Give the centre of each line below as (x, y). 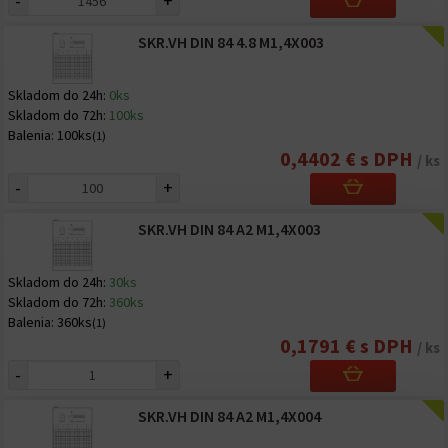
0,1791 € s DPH (348, 345)
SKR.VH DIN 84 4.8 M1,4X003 (230, 42)
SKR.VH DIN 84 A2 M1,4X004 (229, 416)
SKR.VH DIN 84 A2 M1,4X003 (229, 229)
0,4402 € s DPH (348, 158)
